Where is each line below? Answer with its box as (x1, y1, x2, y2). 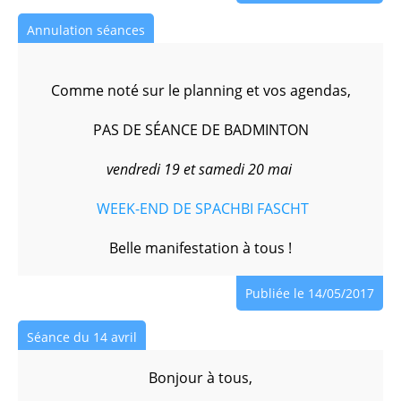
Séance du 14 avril (27, 328, 137, 346)
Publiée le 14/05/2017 (245, 285, 374, 302)
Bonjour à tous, (149, 368, 252, 388)
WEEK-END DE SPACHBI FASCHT (96, 199, 309, 218)
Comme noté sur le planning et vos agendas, (50, 81, 351, 100)
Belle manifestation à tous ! (109, 238, 292, 258)
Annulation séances (27, 21, 145, 38)
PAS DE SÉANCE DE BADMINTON (92, 120, 309, 140)
